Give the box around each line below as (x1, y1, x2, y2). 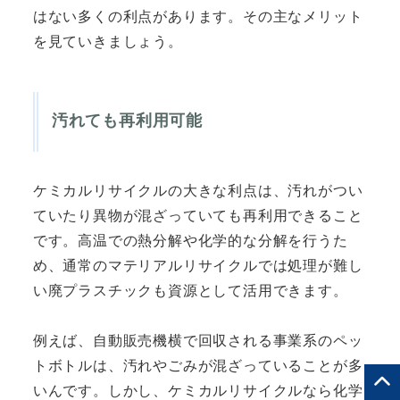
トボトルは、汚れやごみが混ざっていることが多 (32, 354, 363, 376)
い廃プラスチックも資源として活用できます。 (32, 279, 348, 301)
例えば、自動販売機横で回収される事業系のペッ (32, 329, 363, 351)
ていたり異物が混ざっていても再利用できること (32, 204, 363, 226)
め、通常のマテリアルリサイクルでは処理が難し (32, 254, 363, 276)
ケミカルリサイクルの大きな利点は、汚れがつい (32, 179, 363, 201)
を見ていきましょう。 (32, 30, 183, 52)
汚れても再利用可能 (51, 108, 203, 132)
